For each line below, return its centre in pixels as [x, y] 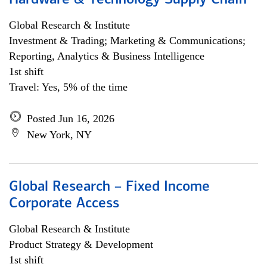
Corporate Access [64, 204]
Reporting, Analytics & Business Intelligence [107, 56]
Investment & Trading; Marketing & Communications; [127, 41]
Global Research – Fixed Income [109, 187]
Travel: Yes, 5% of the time [68, 87]
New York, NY [59, 135]
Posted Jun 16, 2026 [71, 119]
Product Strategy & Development [81, 244]
